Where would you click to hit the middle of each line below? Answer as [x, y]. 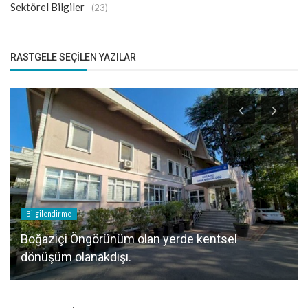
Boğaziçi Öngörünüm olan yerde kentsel [129, 239]
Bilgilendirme [49, 213]
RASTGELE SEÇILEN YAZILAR [73, 57]
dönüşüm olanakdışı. [76, 256]
